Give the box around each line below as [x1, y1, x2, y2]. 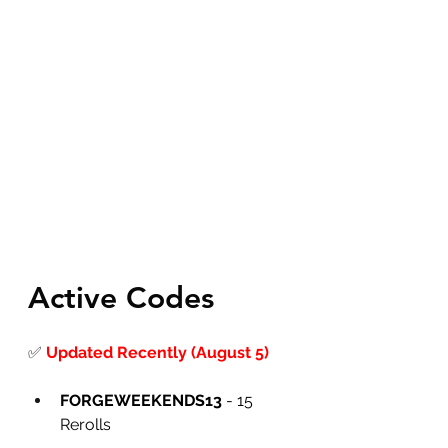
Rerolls [60, 415, 111, 434]
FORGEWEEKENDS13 [60, 391, 222, 410]
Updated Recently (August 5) [46, 343, 269, 362]
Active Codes [28, 280, 214, 316]
